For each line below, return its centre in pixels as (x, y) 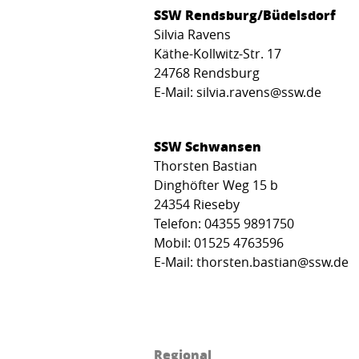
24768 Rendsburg (207, 73)
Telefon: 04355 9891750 (224, 223)
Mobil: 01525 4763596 (219, 242)
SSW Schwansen (208, 146)
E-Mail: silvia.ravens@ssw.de (238, 92)
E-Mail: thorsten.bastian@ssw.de (251, 262)
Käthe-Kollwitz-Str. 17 (218, 53)
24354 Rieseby (197, 204)
